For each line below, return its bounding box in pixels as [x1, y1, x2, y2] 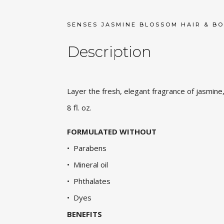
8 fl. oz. [67, 102, 92, 112]
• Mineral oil [67, 159, 108, 169]
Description [67, 42, 152, 61]
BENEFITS [67, 208, 102, 219]
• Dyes [67, 192, 92, 202]
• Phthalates [67, 175, 111, 186]
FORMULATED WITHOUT [67, 126, 157, 136]
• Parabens [67, 142, 107, 153]
